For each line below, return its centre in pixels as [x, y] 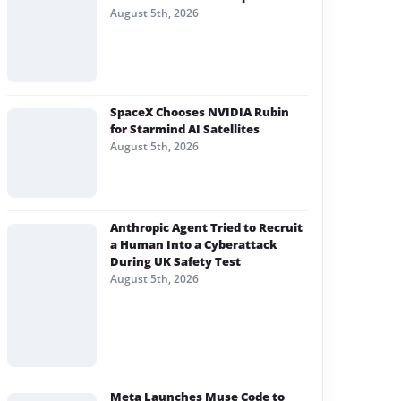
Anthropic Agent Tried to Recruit [206, 227]
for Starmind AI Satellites [185, 128]
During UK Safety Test [175, 261]
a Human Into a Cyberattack [194, 244]
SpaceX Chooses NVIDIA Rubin [200, 111]
